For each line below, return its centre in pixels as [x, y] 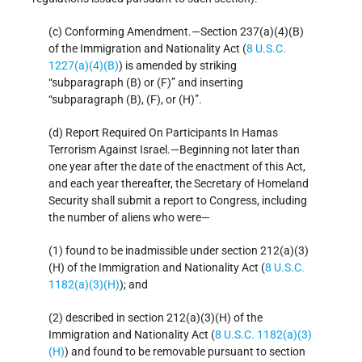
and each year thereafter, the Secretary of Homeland [179, 184]
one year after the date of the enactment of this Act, [177, 167]
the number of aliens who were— [129, 218]
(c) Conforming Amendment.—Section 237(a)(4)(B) [176, 32]
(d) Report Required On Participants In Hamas [163, 133]
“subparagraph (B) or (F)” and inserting [146, 83]
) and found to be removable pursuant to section [185, 352]
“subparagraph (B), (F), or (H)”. [125, 100]
